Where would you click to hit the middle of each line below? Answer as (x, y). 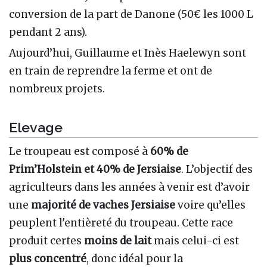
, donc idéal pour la (135, 259)
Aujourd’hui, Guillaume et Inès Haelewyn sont (128, 53)
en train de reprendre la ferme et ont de (111, 71)
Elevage (36, 127)
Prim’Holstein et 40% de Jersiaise (95, 170)
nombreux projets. (57, 89)
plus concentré (48, 259)
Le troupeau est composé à (80, 152)
